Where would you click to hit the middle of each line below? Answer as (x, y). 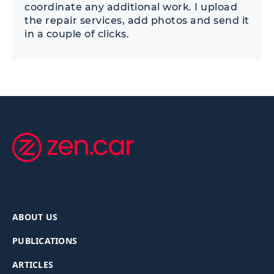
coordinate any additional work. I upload (131, 7)
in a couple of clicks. (77, 34)
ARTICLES (33, 265)
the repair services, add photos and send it (137, 21)
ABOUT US (35, 217)
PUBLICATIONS (45, 241)
